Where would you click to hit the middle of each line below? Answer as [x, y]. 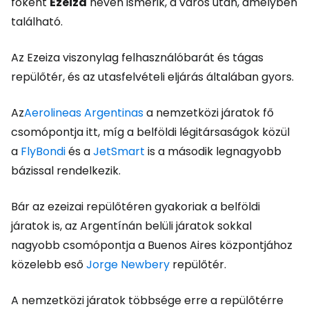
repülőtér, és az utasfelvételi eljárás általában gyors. [152, 77]
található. [37, 22]
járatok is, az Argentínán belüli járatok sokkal [131, 226]
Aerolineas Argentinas [84, 113]
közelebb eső [49, 265]
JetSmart [119, 151]
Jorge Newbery [128, 265]
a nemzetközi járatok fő [209, 113]
